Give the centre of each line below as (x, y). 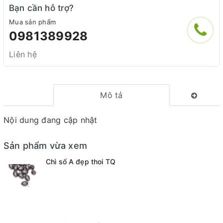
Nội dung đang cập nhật (51, 120)
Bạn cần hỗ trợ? (42, 8)
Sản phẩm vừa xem (45, 146)
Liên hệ (23, 54)
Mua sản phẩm (32, 22)
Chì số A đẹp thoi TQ (81, 162)
